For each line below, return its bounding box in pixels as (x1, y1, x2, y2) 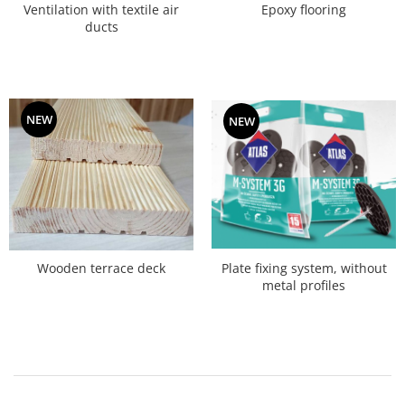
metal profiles (262, 277, 345, 295)
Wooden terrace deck (37, 259, 165, 278)
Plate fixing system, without (221, 259, 387, 278)
